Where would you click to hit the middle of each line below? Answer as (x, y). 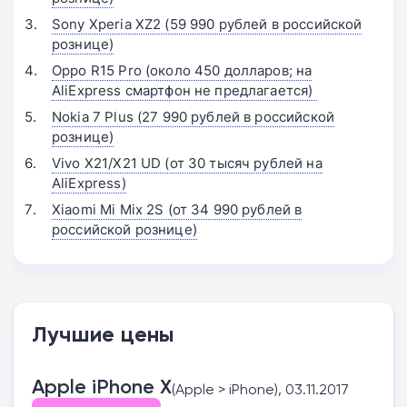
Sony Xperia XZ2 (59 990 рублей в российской (207, 24)
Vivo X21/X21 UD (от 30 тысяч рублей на (187, 163)
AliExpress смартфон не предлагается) (184, 90)
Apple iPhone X (102, 386)
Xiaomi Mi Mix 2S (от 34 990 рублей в (177, 209)
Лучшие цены (104, 333)
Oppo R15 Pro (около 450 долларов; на (182, 70)
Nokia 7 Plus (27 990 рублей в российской (193, 116)
